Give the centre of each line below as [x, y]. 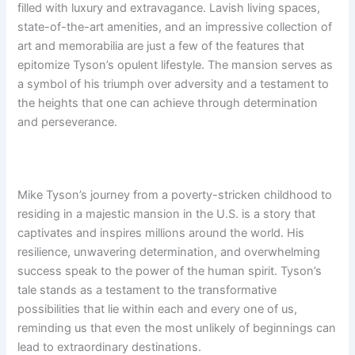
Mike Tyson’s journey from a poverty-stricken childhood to [175, 195]
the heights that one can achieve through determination [168, 103]
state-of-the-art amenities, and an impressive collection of [175, 27]
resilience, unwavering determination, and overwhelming [169, 252]
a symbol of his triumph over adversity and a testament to [174, 84]
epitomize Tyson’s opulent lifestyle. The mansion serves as [176, 65]
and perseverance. [68, 122]
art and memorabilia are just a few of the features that [161, 46]
